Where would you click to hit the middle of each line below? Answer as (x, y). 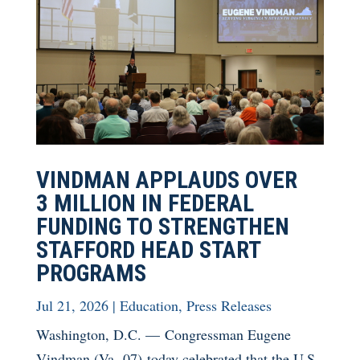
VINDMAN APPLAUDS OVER (166, 180)
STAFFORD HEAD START (148, 250)
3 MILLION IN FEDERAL (145, 203)
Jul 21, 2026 (72, 305)
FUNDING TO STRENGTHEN (162, 226)
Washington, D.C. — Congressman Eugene (163, 334)
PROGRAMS (91, 273)
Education (149, 305)
